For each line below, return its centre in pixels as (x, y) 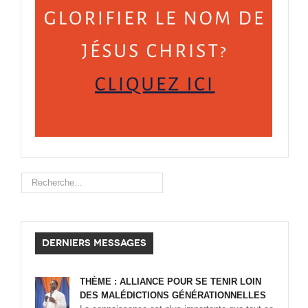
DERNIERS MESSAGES (94, 243)
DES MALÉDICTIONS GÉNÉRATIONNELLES (173, 296)
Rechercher (44, 179)
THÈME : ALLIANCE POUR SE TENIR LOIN (170, 282)
